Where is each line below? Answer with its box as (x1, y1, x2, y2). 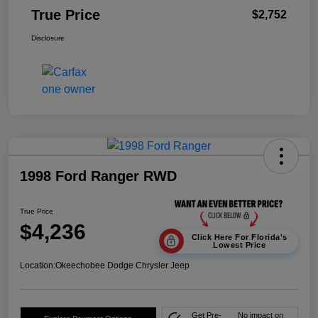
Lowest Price (213, 240, 265, 249)
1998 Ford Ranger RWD (20, 168, 177, 185)
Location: (20, 261, 55, 271)
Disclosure (31, 34, 65, 43)
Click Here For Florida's (191, 232, 287, 241)
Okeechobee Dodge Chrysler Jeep (55, 261, 190, 271)
